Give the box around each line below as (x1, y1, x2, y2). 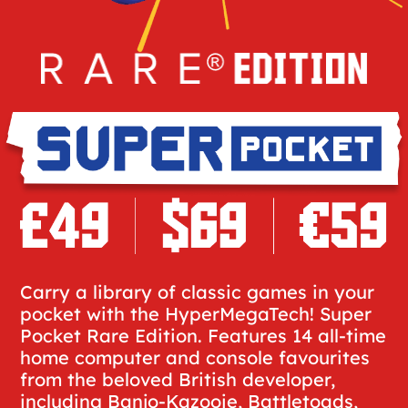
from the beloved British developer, (20, 368, 336, 392)
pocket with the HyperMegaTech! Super (20, 302, 372, 326)
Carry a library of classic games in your (20, 280, 375, 304)
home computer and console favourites (20, 346, 371, 370)
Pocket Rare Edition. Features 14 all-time (20, 324, 387, 348)
